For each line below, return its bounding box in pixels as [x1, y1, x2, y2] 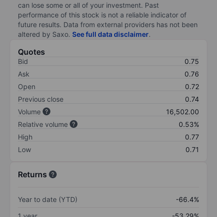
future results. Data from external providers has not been [18, 20, 198, 29]
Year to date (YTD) [18, 195, 77, 203]
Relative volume [18, 120, 68, 128]
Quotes [18, 46, 45, 57]
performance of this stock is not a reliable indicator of [18, 10, 186, 19]
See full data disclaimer [72, 30, 149, 38]
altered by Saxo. [18, 30, 72, 38]
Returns [18, 169, 47, 179]
